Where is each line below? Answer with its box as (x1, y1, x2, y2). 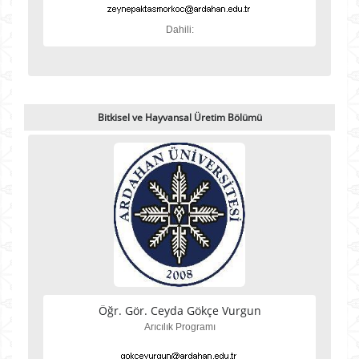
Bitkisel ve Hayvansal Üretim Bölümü (97, 111, 262, 124)
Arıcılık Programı (143, 321, 216, 333)
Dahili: (165, 24, 194, 35)
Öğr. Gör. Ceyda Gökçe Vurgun (98, 303, 261, 318)
